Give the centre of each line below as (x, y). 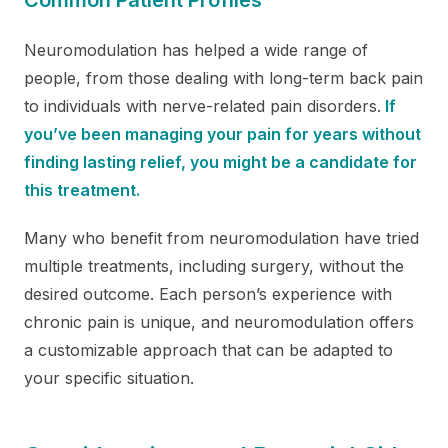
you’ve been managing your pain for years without (222, 133)
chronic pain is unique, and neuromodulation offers (219, 321)
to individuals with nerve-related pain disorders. (202, 105)
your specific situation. (114, 377)
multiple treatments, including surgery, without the (214, 265)
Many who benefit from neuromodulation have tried (221, 237)
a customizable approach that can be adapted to (208, 349)
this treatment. (82, 189)
